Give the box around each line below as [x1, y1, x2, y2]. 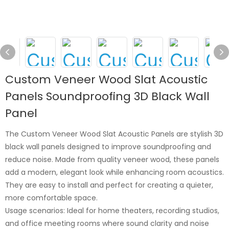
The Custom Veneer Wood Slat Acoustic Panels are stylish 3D [5, 128, 223, 139]
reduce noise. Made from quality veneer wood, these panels [5, 154, 219, 165]
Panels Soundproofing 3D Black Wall [5, 88, 210, 104]
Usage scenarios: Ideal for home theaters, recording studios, [5, 205, 219, 216]
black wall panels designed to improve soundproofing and [5, 141, 211, 152]
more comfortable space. [5, 192, 98, 203]
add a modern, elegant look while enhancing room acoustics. [5, 167, 224, 177]
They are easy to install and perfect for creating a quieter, [5, 179, 213, 190]
